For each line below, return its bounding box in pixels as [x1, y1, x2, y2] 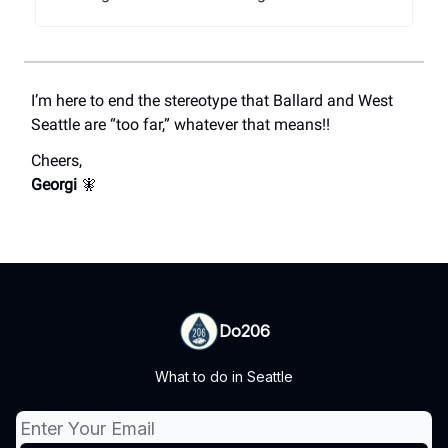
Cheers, [31, 151, 82, 171]
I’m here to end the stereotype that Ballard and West [31, 91, 393, 111]
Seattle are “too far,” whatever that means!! [31, 115, 330, 135]
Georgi [31, 175, 81, 195]
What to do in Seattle [155, 368, 293, 386]
